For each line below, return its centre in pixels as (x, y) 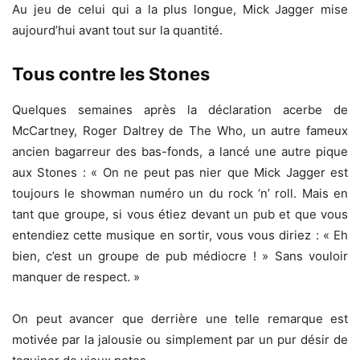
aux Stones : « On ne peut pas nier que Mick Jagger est (180, 173)
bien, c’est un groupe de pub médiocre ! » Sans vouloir (180, 256)
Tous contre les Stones (111, 74)
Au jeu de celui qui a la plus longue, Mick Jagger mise (180, 10)
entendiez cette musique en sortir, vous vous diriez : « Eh (180, 235)
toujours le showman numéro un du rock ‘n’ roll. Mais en (180, 194)
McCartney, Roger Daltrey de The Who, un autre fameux (180, 131)
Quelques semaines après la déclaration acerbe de (180, 110)
